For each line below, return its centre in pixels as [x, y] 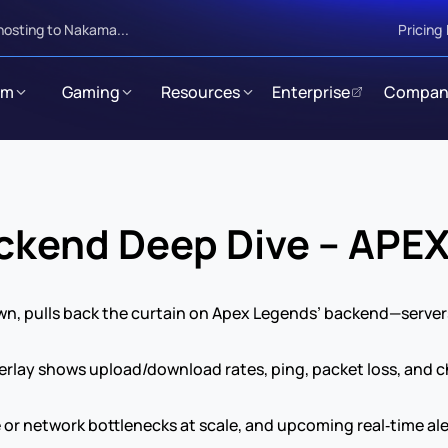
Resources [200, 91]
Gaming [90, 91]
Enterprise [310, 91]
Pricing [420, 29]
